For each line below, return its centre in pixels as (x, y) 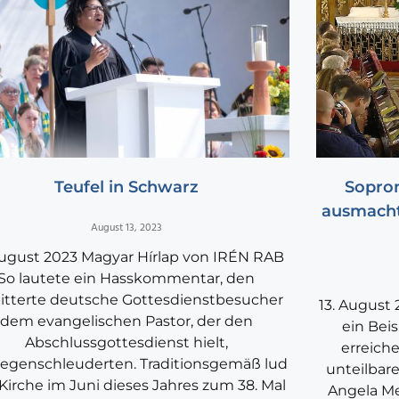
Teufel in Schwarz (126, 187)
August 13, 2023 (126, 228)
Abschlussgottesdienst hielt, (126, 343)
